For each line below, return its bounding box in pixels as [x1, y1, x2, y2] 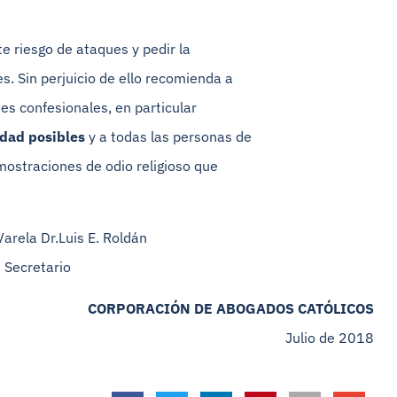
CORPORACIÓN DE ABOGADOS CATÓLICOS [88, 299, 374, 317]
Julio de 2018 [285, 328, 374, 346]
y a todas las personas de [85, 128, 252, 146]
